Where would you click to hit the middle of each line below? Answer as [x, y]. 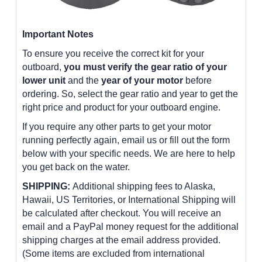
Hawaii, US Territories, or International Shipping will [129, 199]
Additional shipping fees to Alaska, [144, 186]
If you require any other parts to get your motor [117, 126]
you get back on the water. [76, 167]
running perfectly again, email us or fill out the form [126, 140]
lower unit [44, 80]
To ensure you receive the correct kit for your [113, 53]
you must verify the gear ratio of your [145, 67]
